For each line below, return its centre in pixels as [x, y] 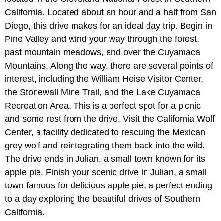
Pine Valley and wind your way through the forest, [102, 39]
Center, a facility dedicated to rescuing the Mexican [105, 132]
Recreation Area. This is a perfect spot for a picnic [103, 106]
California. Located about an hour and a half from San [110, 13]
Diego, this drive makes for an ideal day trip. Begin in [109, 26]
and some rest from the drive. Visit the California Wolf [110, 119]
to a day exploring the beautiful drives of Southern [103, 199]
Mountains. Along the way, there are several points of [109, 66]
